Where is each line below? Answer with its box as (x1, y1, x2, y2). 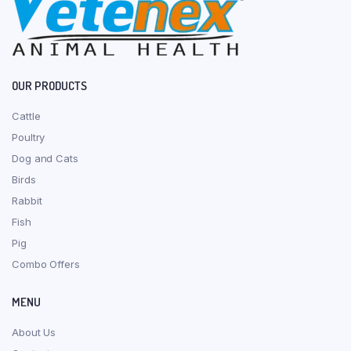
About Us (12, 325, 56, 338)
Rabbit (12, 194, 42, 207)
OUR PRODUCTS (12, 78, 87, 93)
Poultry (12, 130, 45, 143)
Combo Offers (12, 257, 80, 270)
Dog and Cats (12, 151, 78, 165)
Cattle (12, 109, 41, 122)
